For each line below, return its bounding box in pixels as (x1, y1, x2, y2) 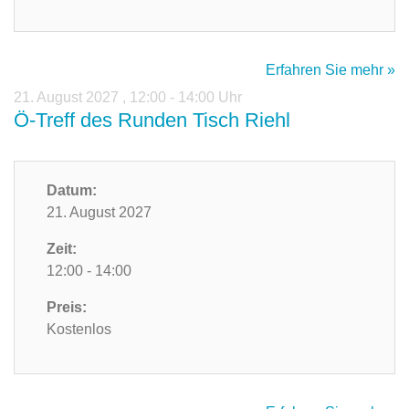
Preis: (47, 299, 87, 316)
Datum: (47, 183, 97, 199)
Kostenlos (47, 321, 111, 338)
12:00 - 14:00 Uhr (130, 89, 242, 106)
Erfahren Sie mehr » (266, 62, 395, 79)
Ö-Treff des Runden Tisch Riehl (14, 109, 290, 132)
